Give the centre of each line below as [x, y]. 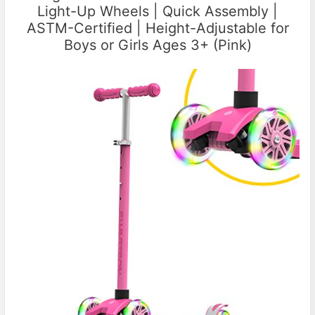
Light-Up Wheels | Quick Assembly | [157, 12]
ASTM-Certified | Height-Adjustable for [157, 28]
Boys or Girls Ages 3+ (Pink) [157, 45]
